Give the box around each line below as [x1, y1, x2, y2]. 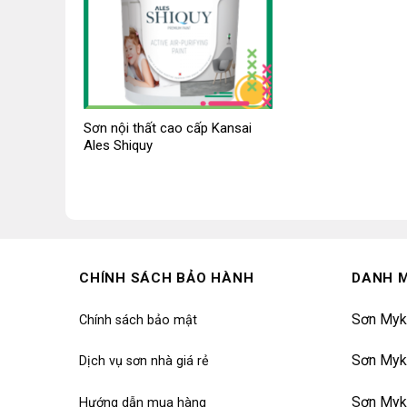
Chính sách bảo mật [79, 312, 197, 328]
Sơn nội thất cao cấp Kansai [83, 120, 252, 137]
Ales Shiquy [83, 137, 153, 154]
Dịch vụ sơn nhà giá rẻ [79, 353, 209, 370]
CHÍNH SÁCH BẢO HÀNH [79, 269, 254, 286]
